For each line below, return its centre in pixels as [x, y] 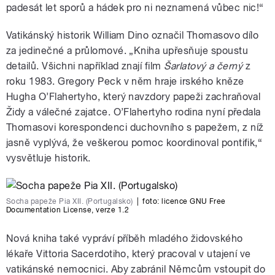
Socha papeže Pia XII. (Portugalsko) [70, 202]
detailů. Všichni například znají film [85, 66]
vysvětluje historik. [48, 158]
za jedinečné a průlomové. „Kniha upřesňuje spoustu [127, 51]
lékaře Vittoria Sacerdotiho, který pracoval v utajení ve [129, 254]
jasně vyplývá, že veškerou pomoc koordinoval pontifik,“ [134, 143]
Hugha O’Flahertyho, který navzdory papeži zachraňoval [134, 97]
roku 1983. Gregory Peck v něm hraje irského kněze [125, 82]
